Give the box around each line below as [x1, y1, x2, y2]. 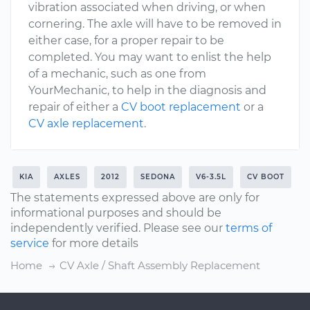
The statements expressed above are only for [10, 191, 259, 204]
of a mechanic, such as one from [28, 67, 206, 80]
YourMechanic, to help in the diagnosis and [28, 84, 266, 97]
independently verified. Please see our [10, 221, 226, 235]
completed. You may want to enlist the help [28, 51, 271, 64]
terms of [226, 221, 272, 235]
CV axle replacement [28, 117, 144, 130]
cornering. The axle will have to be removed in [28, 17, 282, 30]
